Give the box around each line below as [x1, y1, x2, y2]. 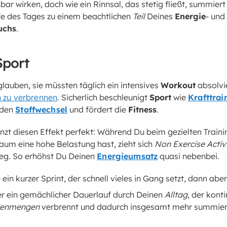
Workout [161, 80, 196, 91]
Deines [145, 11, 175, 22]
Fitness [128, 104, 157, 115]
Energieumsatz [97, 151, 158, 162]
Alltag [165, 190, 188, 200]
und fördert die [67, 104, 129, 115]
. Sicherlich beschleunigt [57, 92, 150, 103]
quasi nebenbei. [158, 151, 220, 162]
